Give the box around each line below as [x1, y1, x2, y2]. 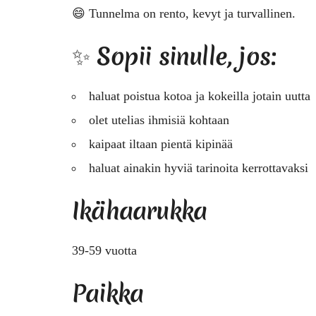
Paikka [72, 276, 144, 310]
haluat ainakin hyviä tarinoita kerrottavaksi [89, 160, 308, 175]
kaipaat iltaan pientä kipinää [89, 136, 233, 151]
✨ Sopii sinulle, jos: [72, 39, 276, 73]
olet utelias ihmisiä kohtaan [89, 112, 229, 127]
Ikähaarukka [72, 194, 207, 227]
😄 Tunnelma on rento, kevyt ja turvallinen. [72, 6, 296, 20]
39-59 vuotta [72, 243, 137, 257]
